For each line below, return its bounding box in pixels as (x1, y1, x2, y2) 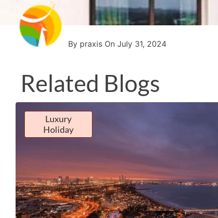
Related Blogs (20, 69, 160, 97)
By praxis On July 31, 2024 (68, 39, 166, 49)
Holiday (43, 124, 73, 135)
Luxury (45, 113, 72, 124)
